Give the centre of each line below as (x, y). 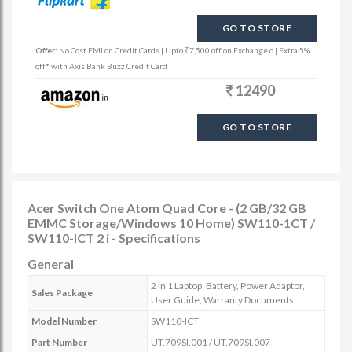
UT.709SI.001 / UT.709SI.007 (211, 342)
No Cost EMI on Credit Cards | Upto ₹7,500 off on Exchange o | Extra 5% (184, 50)
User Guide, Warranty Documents (222, 300)
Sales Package (62, 293)
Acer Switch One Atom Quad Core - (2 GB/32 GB (167, 208)
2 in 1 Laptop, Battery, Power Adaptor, (228, 286)
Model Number (64, 321)
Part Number (59, 342)
